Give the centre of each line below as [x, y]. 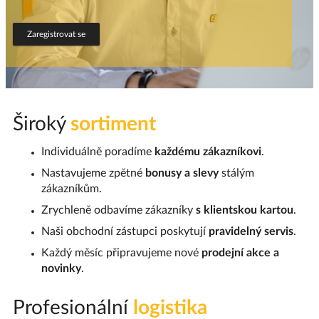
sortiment [113, 124]
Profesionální [73, 308]
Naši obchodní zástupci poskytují [124, 231]
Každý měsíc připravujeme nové [121, 253]
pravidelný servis [250, 231]
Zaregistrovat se [56, 34]
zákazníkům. [72, 189]
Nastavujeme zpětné [93, 173]
